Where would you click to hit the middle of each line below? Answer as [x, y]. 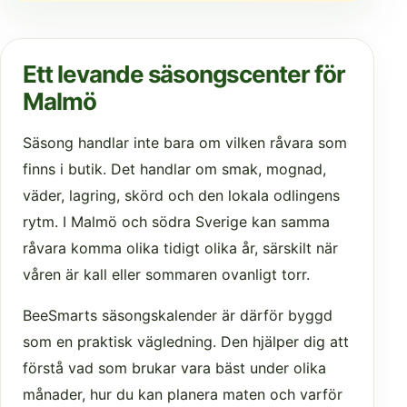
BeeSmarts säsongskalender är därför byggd [178, 315]
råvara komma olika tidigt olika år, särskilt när [180, 248]
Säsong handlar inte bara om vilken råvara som [185, 142]
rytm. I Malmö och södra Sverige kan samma [176, 221]
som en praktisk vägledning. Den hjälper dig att [186, 341]
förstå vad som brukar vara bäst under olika [174, 367]
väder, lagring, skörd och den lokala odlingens [181, 195]
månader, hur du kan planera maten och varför [183, 394]
